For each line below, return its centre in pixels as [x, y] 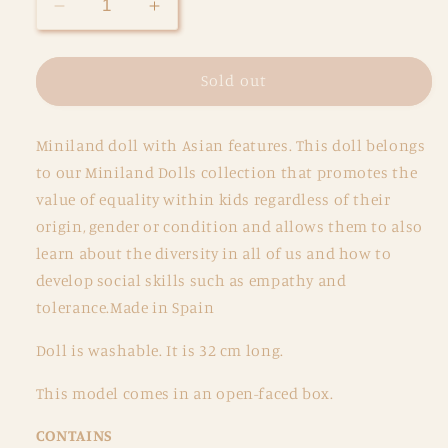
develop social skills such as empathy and [191, 281]
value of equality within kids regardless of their [213, 200]
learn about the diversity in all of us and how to [213, 254]
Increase [190, 15]
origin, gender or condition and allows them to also [229, 227]
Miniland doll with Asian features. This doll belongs [230, 146]
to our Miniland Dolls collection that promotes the [226, 173]
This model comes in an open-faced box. [184, 393]
